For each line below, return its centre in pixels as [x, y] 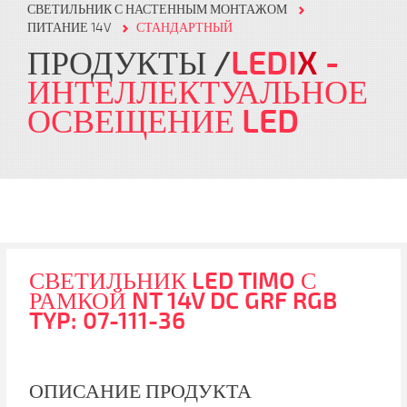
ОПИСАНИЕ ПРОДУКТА [140, 392]
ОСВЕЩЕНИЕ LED [163, 122]
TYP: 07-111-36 [107, 321]
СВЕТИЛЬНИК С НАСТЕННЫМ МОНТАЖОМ [157, 10]
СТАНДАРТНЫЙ [184, 28]
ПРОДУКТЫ [120, 64]
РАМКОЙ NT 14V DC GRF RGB [183, 301]
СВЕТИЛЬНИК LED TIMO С [173, 281]
